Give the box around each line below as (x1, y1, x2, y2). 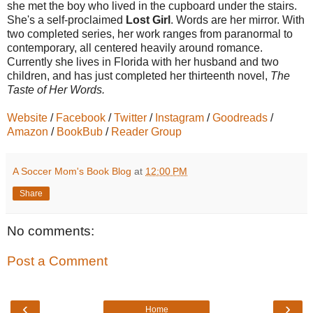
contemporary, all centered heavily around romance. (7, 41, 263, 54)
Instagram (155, 111, 204, 124)
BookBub (57, 125, 103, 138)
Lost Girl (126, 13, 170, 26)
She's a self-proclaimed (7, 13, 126, 26)
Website (7, 111, 48, 124)
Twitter (114, 111, 147, 124)
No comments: (7, 223, 94, 238)
